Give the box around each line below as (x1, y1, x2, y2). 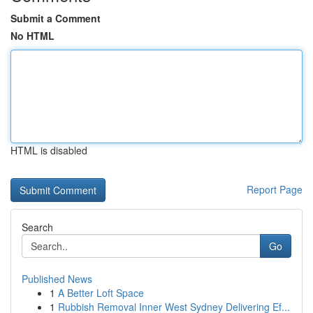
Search (22, 220, 53, 234)
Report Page (247, 182, 303, 196)
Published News (22, 272, 92, 286)
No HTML (10, 29, 54, 43)
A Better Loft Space (58, 286, 144, 300)
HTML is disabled (10, 143, 87, 157)
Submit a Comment (10, 11, 101, 25)
